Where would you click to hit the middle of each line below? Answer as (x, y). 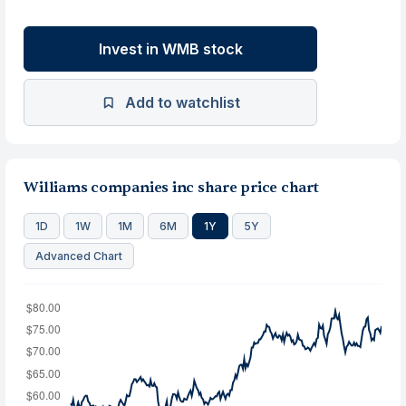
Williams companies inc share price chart (171, 188)
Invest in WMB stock (170, 49)
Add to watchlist (182, 102)
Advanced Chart (79, 256)
